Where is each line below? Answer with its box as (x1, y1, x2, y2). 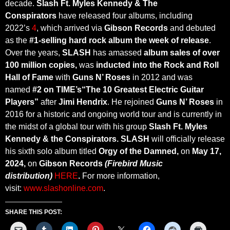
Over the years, (5, 48, 62, 57)
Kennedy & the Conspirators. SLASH (5, 135, 151, 144)
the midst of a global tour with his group (5, 122, 149, 131)
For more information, (82, 171, 160, 181)
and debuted (168, 24, 216, 33)
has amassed (93, 48, 144, 57)
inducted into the (94, 61, 162, 70)
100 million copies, (5, 61, 79, 70)
